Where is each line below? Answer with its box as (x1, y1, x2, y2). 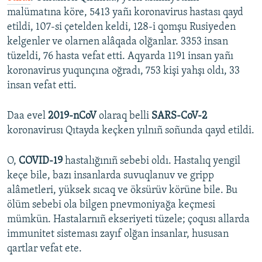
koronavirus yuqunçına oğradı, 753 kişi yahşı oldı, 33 (7, 65, 240, 77)
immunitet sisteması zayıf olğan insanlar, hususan (7, 229, 229, 240)
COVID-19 (16, 156, 63, 167)
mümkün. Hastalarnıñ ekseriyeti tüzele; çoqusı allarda (7, 214, 250, 226)
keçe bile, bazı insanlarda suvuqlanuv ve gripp (7, 170, 214, 182)
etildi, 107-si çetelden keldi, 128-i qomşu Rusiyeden (7, 22, 236, 33)
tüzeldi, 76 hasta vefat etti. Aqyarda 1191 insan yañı (7, 51, 233, 63)
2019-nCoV (48, 111, 99, 122)
